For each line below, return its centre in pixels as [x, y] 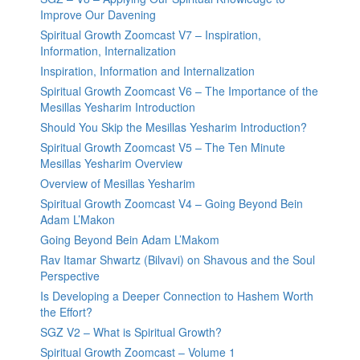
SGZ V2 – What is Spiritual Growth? [131, 332]
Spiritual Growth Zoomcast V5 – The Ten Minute [163, 147]
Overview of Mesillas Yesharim [118, 184]
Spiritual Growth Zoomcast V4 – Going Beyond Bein [172, 204]
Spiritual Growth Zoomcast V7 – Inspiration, [151, 35]
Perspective [70, 276]
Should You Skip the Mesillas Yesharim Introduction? [174, 127]
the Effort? [66, 312]
